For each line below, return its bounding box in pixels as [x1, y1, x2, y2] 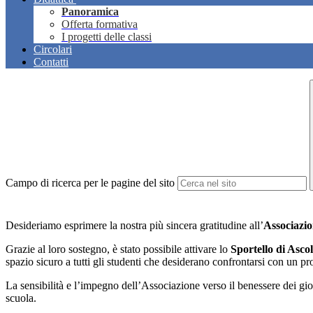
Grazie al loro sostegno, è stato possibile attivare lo [6, 243, 231, 256]
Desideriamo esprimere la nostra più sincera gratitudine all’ [6, 219, 263, 232]
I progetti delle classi [61, 31, 152, 43]
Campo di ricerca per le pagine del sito [6, 177, 175, 189]
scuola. [6, 292, 36, 305]
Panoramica [61, 6, 119, 18]
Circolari [34, 43, 72, 56]
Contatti [34, 56, 68, 68]
